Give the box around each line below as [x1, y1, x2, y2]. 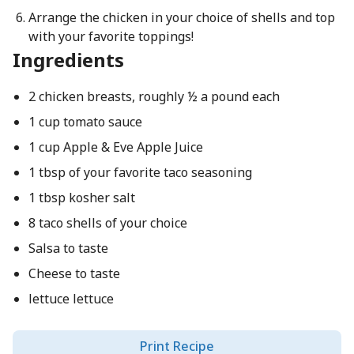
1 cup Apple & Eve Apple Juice [28, 138, 203, 156]
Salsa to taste [28, 239, 108, 257]
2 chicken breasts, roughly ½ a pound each [28, 88, 280, 105]
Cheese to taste [28, 265, 120, 282]
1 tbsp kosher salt [28, 189, 135, 206]
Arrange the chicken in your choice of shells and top [28, 9, 335, 26]
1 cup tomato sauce [28, 113, 142, 130]
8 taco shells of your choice [28, 214, 187, 232]
